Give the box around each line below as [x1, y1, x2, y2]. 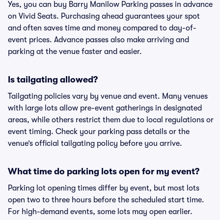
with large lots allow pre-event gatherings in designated [8, 104, 202, 112]
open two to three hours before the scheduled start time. [8, 195, 204, 204]
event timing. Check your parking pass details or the [8, 127, 190, 136]
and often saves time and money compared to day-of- [8, 24, 196, 32]
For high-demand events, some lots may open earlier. [8, 207, 192, 216]
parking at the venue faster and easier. [8, 47, 142, 56]
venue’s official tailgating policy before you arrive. [8, 139, 182, 148]
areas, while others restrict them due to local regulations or [8, 115, 214, 124]
